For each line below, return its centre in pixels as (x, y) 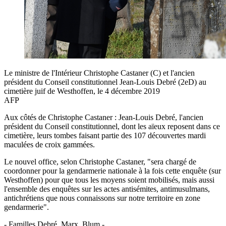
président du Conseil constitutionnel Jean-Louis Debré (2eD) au (105, 82)
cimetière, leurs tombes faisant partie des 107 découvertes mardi (105, 135)
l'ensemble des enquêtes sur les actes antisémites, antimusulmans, (107, 189)
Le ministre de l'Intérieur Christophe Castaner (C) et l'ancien (99, 73)
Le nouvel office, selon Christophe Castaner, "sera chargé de (100, 161)
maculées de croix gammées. (49, 144)
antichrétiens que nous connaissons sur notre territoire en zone (102, 198)
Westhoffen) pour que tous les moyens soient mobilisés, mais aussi (109, 180)
